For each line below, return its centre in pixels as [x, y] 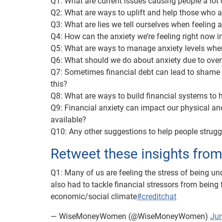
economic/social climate [94, 196]
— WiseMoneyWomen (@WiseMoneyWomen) [130, 216]
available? [68, 119]
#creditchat [157, 196]
